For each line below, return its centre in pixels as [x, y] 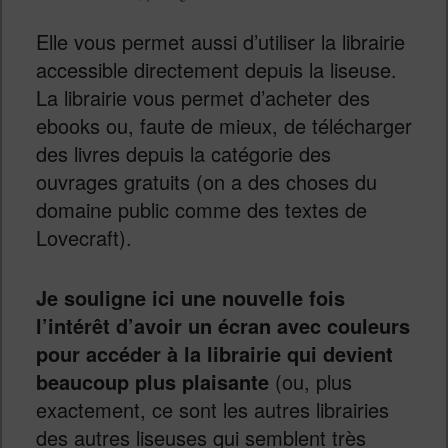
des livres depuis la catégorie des [183, 153]
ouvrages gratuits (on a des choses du [206, 181]
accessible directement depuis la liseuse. [216, 69]
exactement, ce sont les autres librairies [212, 410]
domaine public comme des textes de [201, 209]
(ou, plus [310, 382]
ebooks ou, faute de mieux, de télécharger [223, 125]
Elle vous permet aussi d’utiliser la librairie [220, 41]
